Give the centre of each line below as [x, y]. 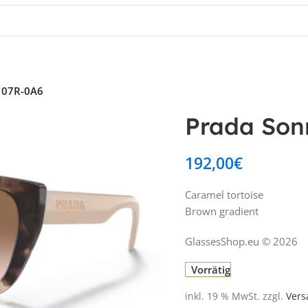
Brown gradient [222, 211]
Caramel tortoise [224, 195]
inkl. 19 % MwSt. [222, 296]
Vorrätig [211, 269]
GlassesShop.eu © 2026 [241, 241]
